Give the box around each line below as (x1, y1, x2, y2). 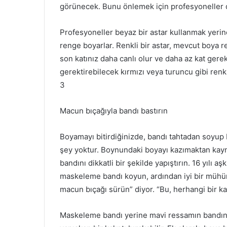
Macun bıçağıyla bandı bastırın (60, 105, 168, 116)
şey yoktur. (60, 144, 101, 155)
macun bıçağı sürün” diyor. (60, 184, 157, 194)
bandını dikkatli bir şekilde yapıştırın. (60, 158, 192, 168)
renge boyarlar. (60, 40, 116, 50)
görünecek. (60, 1, 102, 11)
